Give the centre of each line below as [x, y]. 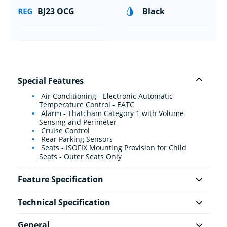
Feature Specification [61, 180]
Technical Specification [64, 202]
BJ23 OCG [56, 11]
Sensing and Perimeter [78, 122]
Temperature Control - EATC [87, 105]
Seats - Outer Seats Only [80, 157]
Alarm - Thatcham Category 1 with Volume [111, 113]
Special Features [51, 81]
